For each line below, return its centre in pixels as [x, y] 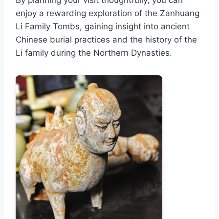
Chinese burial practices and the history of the [106, 40]
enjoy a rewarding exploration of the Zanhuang [108, 13]
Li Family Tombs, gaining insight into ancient [103, 26]
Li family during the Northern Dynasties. [94, 53]
